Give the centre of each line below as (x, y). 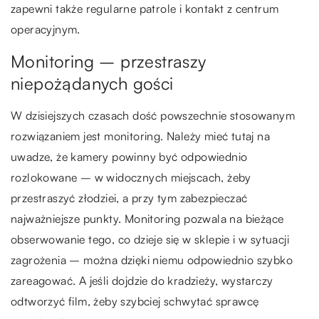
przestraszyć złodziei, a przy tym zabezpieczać (129, 198)
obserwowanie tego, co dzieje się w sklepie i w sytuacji (150, 239)
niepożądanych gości (92, 83)
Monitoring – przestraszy (109, 61)
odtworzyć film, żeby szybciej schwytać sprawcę (135, 301)
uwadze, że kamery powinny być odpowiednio (129, 156)
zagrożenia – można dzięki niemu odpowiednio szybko (152, 260)
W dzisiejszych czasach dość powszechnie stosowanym (153, 115)
